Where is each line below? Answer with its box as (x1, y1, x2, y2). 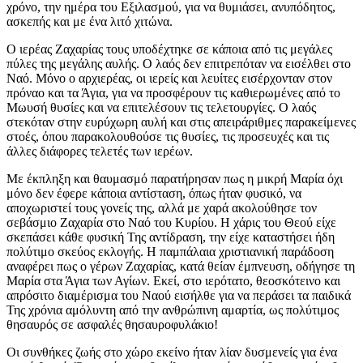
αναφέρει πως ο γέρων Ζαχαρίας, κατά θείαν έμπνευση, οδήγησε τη (6, 259, 355, 274)
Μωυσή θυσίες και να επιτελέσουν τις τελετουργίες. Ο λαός (6, 100, 316, 115)
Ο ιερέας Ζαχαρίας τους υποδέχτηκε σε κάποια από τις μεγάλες (6, 42, 332, 57)
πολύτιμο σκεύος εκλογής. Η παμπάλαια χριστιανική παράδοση (6, 245, 334, 259)
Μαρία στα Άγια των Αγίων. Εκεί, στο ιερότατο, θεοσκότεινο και (6, 274, 340, 288)
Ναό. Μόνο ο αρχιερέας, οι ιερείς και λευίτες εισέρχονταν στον (6, 71, 332, 86)
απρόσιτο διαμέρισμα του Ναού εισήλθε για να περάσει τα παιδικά (6, 288, 351, 303)
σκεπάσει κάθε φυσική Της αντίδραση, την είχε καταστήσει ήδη (6, 230, 335, 245)
